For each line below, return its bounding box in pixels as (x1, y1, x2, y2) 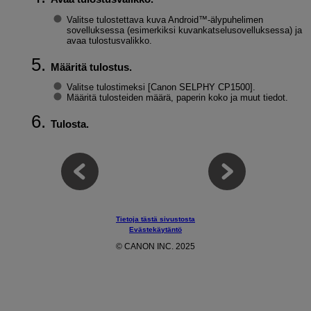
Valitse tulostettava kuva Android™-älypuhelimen (66, 14, 263, 25)
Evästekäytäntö (129, 226, 182, 234)
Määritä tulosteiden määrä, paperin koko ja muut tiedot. (66, 92, 288, 103)
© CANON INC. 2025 (116, 242, 195, 251)
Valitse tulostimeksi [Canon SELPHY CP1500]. (66, 82, 255, 93)
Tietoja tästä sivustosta (116, 215, 195, 224)
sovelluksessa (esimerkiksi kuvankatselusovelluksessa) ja (66, 24, 302, 35)
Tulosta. (50, 118, 89, 131)
